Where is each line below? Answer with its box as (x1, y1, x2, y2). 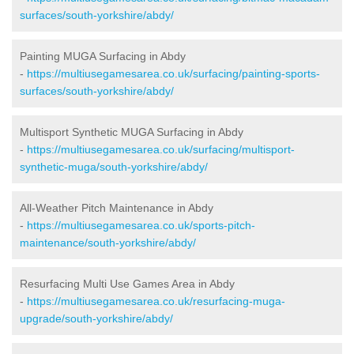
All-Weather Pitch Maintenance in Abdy (20, 201, 213, 214)
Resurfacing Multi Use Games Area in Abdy (20, 277, 235, 290)
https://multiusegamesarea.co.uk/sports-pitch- (27, 218, 255, 232)
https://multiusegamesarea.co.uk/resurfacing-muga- (27, 294, 285, 307)
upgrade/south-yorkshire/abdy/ (20, 311, 173, 325)
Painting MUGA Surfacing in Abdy (20, 49, 186, 62)
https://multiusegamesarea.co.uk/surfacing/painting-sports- (27, 66, 320, 80)
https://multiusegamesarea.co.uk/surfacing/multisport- (27, 142, 295, 156)
